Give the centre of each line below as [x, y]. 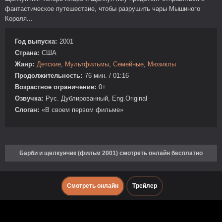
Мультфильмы [87, 64]
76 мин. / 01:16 [107, 76]
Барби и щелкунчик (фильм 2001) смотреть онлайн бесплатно [111, 153]
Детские [49, 64]
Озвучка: [29, 98]
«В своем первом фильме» [83, 110]
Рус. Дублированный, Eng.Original [96, 98]
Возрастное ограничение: [55, 87]
